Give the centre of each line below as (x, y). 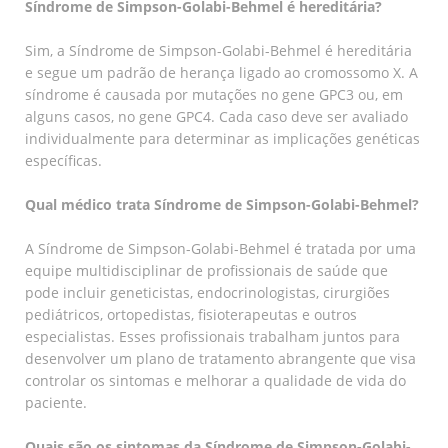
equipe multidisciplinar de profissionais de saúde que (206, 270)
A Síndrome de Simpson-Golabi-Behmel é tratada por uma (220, 248)
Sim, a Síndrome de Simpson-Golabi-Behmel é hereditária (218, 50)
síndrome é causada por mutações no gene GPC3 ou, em (214, 94)
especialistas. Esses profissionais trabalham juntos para (212, 336)
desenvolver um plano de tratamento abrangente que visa (220, 358)
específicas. (63, 160)
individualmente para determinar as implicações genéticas (222, 138)
